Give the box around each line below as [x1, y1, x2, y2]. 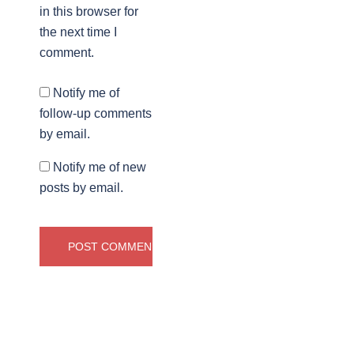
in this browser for [40, 5, 138, 19]
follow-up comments [40, 107, 152, 121]
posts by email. [40, 181, 123, 195]
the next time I [40, 25, 117, 40]
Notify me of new [53, 160, 146, 175]
